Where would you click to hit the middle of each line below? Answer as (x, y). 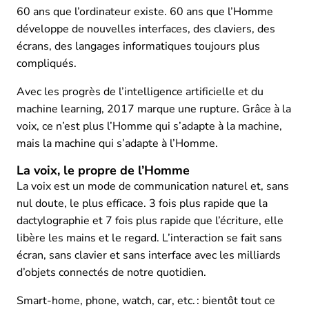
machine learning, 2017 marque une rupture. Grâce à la (154, 109)
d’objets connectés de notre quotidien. (111, 272)
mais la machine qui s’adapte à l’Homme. (117, 143)
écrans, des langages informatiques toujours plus (138, 46)
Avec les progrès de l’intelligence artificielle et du (140, 91)
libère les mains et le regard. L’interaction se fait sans (149, 238)
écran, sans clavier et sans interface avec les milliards (149, 255)
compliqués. (47, 63)
